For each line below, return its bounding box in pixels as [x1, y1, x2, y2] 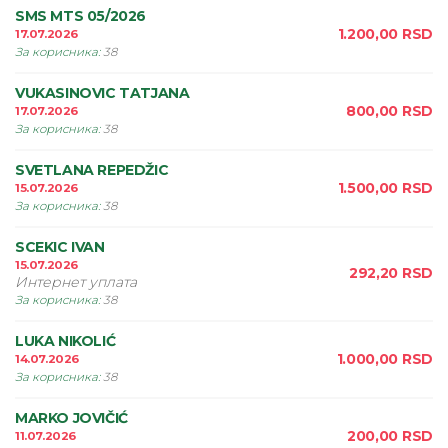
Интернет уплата [15, 273, 137, 291]
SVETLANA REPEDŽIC [15, 161, 169, 179]
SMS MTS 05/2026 [15, 7, 146, 25]
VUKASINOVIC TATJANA [15, 84, 190, 102]
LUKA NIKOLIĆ [15, 332, 116, 350]
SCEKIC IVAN [15, 238, 105, 256]
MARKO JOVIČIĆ [15, 409, 128, 427]
